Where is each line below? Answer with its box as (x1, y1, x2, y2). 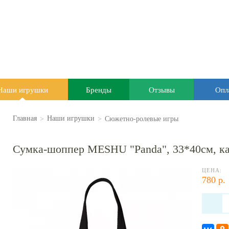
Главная (13, 114, 37, 122)
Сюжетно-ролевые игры (105, 113, 178, 123)
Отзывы (148, 84, 175, 95)
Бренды (86, 84, 111, 95)
